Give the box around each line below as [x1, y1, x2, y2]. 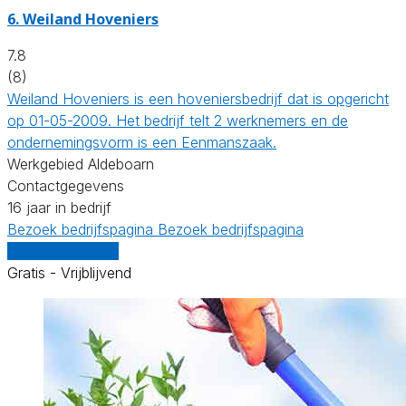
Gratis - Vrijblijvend [7, 263, 131, 282]
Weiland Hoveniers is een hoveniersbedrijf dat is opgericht [7, 89, 389, 108]
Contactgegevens [7, 176, 124, 195]
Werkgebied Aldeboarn [7, 154, 154, 173]
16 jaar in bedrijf [7, 198, 111, 217]
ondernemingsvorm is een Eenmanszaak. [7, 132, 276, 151]
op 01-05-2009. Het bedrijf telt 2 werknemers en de [7, 111, 348, 130]
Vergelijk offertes [7, 241, 119, 260]
